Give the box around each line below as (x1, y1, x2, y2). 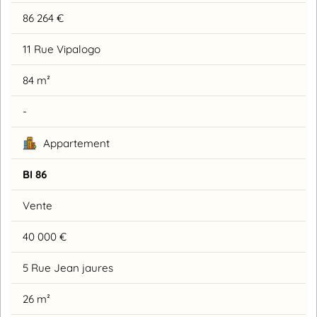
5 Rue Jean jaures (23, 261, 113, 275)
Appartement (40, 137, 110, 151)
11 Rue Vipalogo (23, 42, 100, 57)
